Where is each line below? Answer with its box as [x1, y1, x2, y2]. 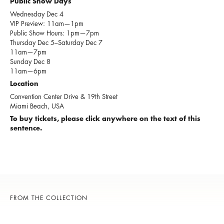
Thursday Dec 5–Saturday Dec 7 [10, 39, 102, 46]
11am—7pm [10, 48, 46, 55]
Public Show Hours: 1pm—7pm [10, 29, 99, 36]
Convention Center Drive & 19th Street [10, 93, 117, 100]
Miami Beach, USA [10, 102, 64, 109]
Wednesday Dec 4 [10, 10, 63, 17]
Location [10, 80, 38, 87]
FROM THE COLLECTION [10, 195, 87, 201]
